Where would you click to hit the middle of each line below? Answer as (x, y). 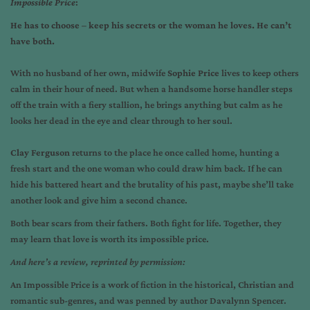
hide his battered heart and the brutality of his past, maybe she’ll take (152, 184)
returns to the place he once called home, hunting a (175, 152)
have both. (33, 41)
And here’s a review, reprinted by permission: (98, 262)
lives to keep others (259, 73)
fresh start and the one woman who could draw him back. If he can (146, 168)
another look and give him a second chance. (99, 200)
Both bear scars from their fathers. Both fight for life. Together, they (146, 223)
